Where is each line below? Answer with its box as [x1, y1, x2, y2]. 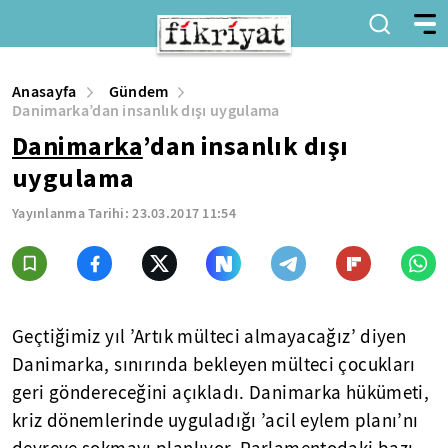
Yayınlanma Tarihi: [12, 204, 133, 223]
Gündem [108, 81, 169, 102]
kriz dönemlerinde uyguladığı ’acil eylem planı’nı [12, 409, 419, 433]
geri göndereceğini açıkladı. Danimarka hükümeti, [12, 381, 430, 405]
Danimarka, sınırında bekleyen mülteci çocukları [12, 353, 416, 377]
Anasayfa [12, 81, 77, 102]
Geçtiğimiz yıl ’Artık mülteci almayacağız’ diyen [12, 325, 407, 349]
